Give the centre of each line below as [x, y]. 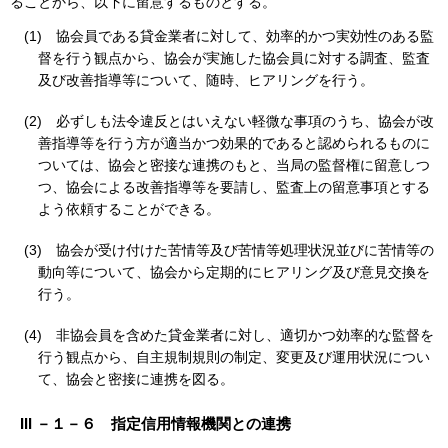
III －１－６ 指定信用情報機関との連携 [155, 423]
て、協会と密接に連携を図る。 [136, 378]
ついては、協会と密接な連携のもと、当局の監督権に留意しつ [234, 164]
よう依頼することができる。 [129, 208]
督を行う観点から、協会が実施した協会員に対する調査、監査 [234, 57]
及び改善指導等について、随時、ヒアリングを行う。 [206, 79]
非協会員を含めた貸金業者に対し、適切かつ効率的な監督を [245, 334]
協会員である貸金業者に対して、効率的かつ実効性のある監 [245, 35]
